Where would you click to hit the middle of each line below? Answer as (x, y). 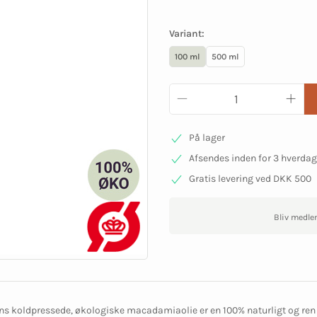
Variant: (187, 34)
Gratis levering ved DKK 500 (250, 179)
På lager (207, 138)
